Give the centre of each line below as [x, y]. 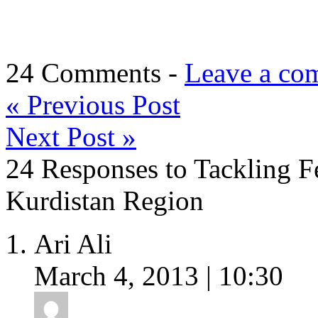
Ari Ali [73, 243]
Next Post [64, 136]
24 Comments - [95, 72]
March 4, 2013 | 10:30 [159, 275]
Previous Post [100, 104]
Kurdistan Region [105, 200]
